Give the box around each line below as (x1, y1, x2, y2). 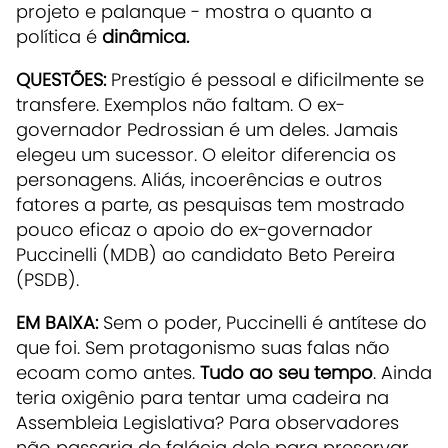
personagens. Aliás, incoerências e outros (16, 166, 382, 192)
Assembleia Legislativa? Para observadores (16, 409, 399, 435)
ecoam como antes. (16, 359, 200, 385)
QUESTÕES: (16, 66, 106, 92)
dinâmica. (102, 23, 189, 49)
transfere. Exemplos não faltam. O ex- (16, 91, 345, 117)
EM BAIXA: (16, 309, 98, 335)
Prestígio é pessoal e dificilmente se (106, 66, 424, 92)
